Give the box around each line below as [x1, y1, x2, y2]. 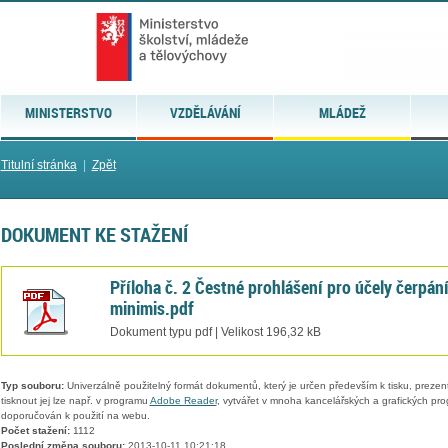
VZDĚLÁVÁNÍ [169, 103, 241, 122]
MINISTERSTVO [24, 103, 112, 122]
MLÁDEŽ [318, 103, 366, 122]
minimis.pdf [109, 295, 194, 320]
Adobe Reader [149, 395, 217, 407]
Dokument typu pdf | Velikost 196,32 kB [109, 325, 321, 338]
